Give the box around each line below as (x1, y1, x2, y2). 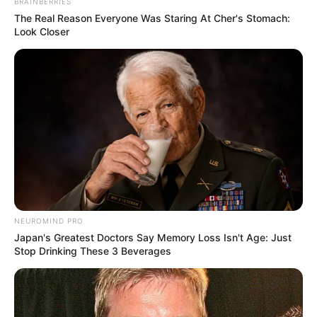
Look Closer (14, 25, 69, 38)
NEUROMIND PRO (14, 217, 83, 226)
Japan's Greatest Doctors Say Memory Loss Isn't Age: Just (14, 231, 292, 244)
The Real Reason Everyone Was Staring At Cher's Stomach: (14, 11, 290, 24)
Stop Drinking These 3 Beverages (14, 245, 171, 258)
